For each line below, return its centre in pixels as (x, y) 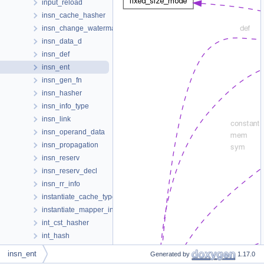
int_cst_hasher (65, 223)
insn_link (56, 119)
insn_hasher (62, 93)
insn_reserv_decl (70, 171)
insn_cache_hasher (74, 15)
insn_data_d (62, 41)
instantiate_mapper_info (81, 210)
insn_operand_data (73, 132)
